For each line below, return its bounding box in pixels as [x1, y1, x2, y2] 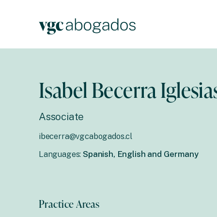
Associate [39, 110, 84, 123]
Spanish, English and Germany [83, 149, 199, 159]
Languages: [39, 149, 83, 159]
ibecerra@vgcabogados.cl [39, 131, 133, 141]
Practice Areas [39, 197, 100, 211]
